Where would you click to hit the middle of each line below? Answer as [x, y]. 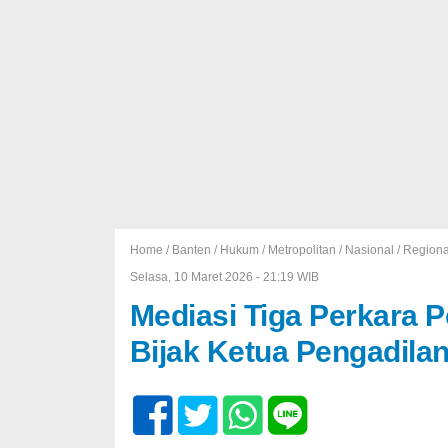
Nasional [369, 250]
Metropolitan [301, 250]
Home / [150, 250]
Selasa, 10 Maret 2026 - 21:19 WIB [224, 277]
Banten [191, 250]
